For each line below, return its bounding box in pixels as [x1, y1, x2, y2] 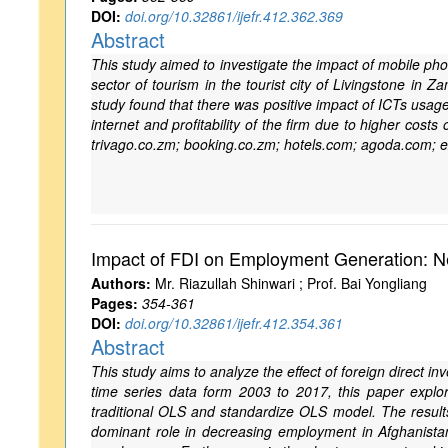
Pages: [91, 293, 138, 313]
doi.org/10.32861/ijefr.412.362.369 [125, 6, 343, 26]
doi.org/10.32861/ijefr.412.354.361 [125, 313, 343, 333]
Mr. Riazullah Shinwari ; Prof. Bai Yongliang [151, 273, 427, 293]
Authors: [91, 273, 151, 293]
